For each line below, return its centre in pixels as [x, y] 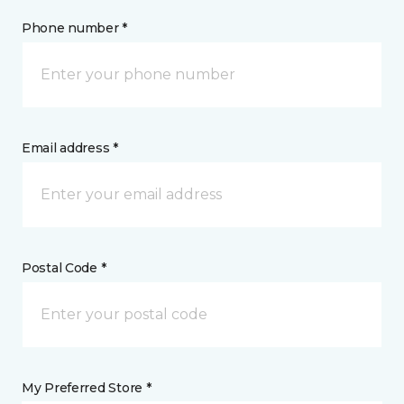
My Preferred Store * [87, 388]
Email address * [70, 148]
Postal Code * [64, 268]
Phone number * [75, 28]
